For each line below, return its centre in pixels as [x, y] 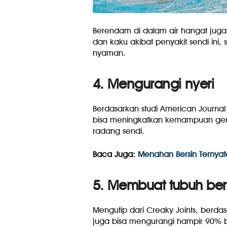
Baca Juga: [115, 155]
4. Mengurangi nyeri [153, 84]
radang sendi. [118, 131]
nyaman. [109, 53]
